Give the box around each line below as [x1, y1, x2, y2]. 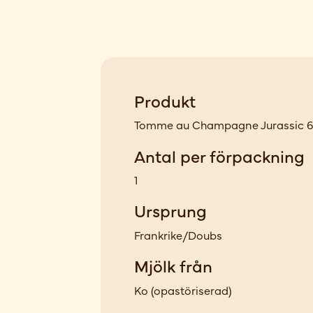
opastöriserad [154, 282, 228, 298]
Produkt [134, 88, 196, 112]
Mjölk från [134, 254, 212, 277]
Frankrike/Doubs [134, 226, 222, 242]
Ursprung [134, 198, 207, 222]
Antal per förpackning [134, 143, 305, 167]
